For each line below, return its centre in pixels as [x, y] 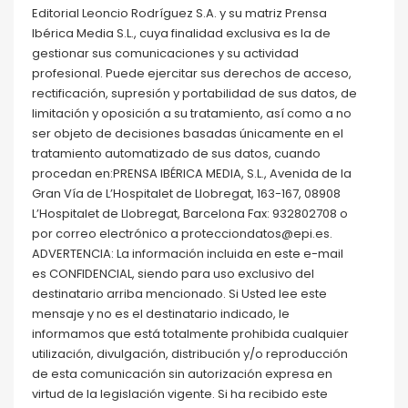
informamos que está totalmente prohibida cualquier [190, 333]
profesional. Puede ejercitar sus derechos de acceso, [192, 73]
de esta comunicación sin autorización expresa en [182, 373]
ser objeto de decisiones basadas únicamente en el [188, 133]
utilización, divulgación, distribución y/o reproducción [190, 353]
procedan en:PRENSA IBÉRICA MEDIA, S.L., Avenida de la [192, 173]
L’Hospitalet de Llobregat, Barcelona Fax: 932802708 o [190, 213]
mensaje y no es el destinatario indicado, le [161, 313]
